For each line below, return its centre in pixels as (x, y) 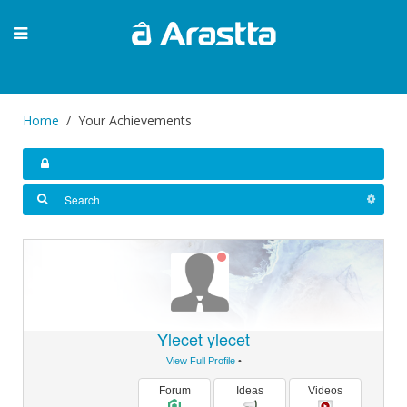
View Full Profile (200, 361)
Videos (325, 391)
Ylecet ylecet (203, 339)
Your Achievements (135, 120)
